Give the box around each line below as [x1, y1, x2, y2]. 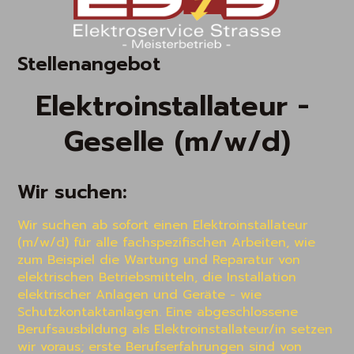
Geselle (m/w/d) [63, 120, 291, 164]
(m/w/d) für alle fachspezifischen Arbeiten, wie [17, 233, 316, 253]
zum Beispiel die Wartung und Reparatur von [17, 250, 301, 270]
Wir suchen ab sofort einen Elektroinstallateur [17, 216, 308, 235]
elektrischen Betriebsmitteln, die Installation [17, 268, 297, 288]
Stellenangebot [17, 49, 161, 78]
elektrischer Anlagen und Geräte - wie [17, 285, 262, 305]
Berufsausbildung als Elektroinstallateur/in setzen [17, 320, 333, 340]
